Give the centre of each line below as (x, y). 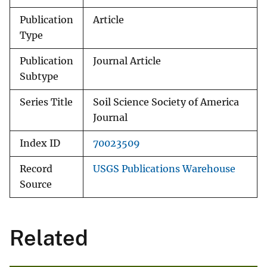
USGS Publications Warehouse (164, 169)
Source (36, 185)
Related (49, 238)
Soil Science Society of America (166, 103)
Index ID (40, 144)
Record (36, 169)
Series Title (46, 103)
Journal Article (127, 61)
